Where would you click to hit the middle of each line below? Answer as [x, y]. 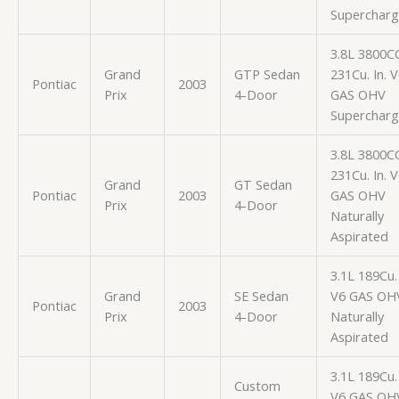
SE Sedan [261, 295]
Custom [257, 385]
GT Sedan [263, 184]
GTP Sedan [267, 73]
